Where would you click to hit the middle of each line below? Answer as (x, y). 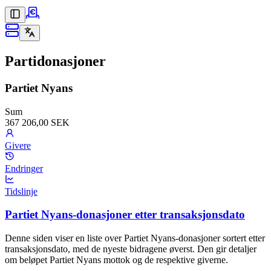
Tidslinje (21, 191)
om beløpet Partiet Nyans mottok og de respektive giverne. (116, 260)
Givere (18, 145)
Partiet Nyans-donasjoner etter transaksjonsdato (125, 215)
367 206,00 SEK (37, 122)
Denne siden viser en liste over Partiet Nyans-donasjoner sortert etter (135, 238)
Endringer (24, 168)
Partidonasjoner (55, 61)
